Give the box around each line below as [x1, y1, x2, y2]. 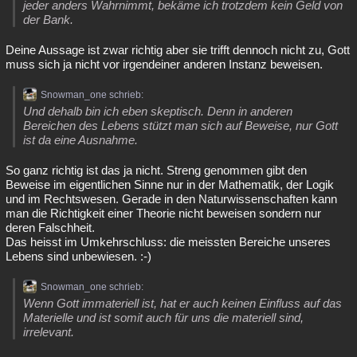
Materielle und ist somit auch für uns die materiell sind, [23, 311, 304, 324]
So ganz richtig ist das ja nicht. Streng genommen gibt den [6, 163, 307, 177]
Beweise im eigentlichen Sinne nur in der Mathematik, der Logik [6, 178, 334, 191]
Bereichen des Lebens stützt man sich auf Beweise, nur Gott [23, 119, 338, 132]
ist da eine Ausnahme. [23, 133, 138, 147]
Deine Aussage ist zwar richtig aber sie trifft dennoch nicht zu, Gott [6, 43, 350, 57]
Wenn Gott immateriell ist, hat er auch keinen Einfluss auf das [23, 296, 342, 310]
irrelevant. [23, 325, 74, 339]
